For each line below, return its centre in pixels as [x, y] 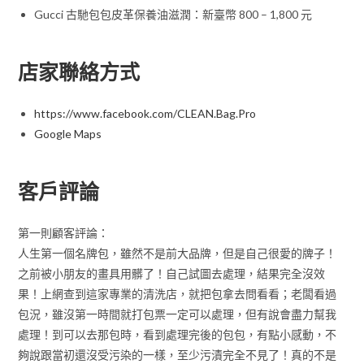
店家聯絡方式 [79, 71]
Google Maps [68, 133]
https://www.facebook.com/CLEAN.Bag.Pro [145, 113]
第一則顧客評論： [64, 232]
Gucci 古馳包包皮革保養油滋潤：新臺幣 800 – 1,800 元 [173, 14]
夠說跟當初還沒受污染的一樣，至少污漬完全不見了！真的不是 [178, 354]
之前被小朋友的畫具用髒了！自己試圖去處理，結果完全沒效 [172, 273]
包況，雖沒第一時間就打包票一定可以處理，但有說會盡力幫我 [178, 314]
